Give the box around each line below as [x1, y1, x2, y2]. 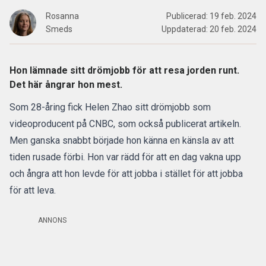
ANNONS [38, 216, 66, 224]
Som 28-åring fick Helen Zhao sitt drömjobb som [9, 102, 211, 113]
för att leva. [9, 185, 58, 196]
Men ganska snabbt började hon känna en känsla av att [9, 135, 234, 146]
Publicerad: [166, 11, 210, 21]
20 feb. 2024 [210, 24, 256, 34]
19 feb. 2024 [210, 11, 256, 21]
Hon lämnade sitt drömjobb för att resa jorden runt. [9, 65, 239, 76]
